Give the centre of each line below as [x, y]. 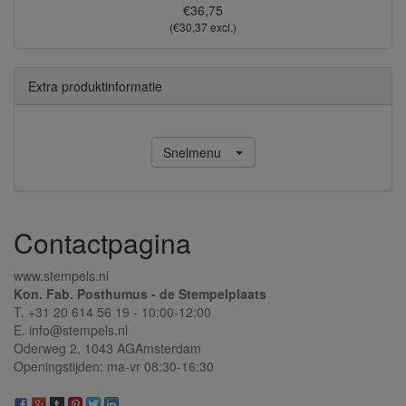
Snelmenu [192, 152]
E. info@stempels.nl [71, 329]
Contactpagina [102, 242]
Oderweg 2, [49, 348]
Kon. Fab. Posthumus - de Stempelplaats [140, 293]
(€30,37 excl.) [203, 26]
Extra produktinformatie [95, 86]
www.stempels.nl [61, 275]
